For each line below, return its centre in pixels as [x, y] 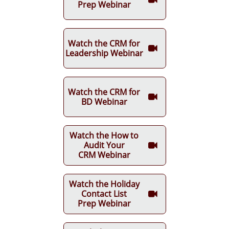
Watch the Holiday [104, 184]
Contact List [104, 194]
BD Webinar [104, 101]
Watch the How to [104, 135]
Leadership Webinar [104, 53]
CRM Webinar [104, 155]
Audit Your [104, 145]
